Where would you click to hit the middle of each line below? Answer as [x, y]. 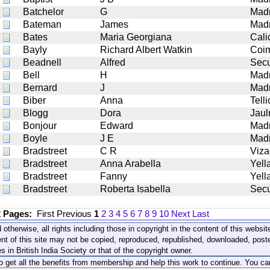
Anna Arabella [130, 163]
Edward [117, 125]
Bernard [40, 87]
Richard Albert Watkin [146, 49]
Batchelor [43, 11]
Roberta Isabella [135, 189]
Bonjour [40, 125]
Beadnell [42, 62]
